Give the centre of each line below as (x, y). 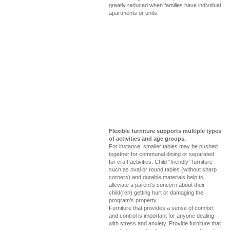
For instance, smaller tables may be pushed (163, 146)
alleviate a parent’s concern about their (157, 185)
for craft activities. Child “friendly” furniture (161, 162)
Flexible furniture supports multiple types (165, 131)
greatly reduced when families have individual (165, 5)
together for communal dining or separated (161, 154)
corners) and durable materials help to (156, 177)
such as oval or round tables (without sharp (163, 169)
